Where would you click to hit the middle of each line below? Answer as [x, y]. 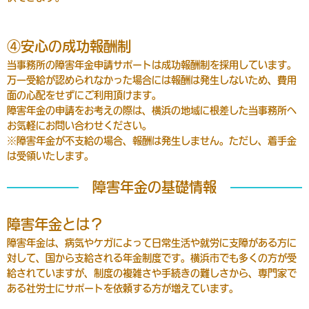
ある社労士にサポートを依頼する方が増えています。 [123, 289]
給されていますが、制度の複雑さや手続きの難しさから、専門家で [152, 273]
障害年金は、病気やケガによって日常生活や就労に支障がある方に [152, 243]
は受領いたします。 [50, 156]
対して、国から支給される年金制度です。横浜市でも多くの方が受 [152, 258]
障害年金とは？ [55, 225]
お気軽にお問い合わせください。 [79, 126]
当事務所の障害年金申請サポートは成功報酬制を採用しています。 [152, 65]
